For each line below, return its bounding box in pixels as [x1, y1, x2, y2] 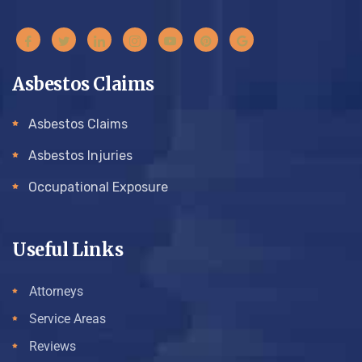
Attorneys [28, 284, 83, 300]
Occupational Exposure [28, 179, 168, 196]
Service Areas [28, 311, 106, 327]
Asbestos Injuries [28, 148, 133, 164]
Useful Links [12, 238, 124, 262]
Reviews [28, 339, 76, 355]
